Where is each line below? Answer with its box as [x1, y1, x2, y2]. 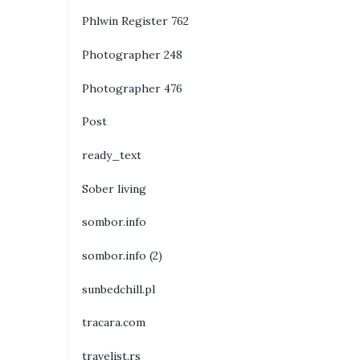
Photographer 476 [81, 80, 182, 96]
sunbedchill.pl [81, 281, 155, 297]
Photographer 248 [81, 47, 182, 62]
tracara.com [81, 315, 145, 330]
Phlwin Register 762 [81, 14, 189, 29]
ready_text [81, 147, 141, 162]
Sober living [81, 181, 146, 196]
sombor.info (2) [81, 247, 162, 263]
